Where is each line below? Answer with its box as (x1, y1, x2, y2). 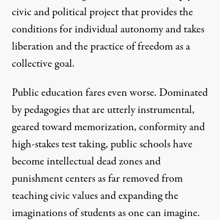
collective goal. (12, 56, 75, 72)
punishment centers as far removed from (12, 171, 183, 187)
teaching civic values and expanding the (12, 188, 178, 204)
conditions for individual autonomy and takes (12, 22, 204, 38)
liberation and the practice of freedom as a (12, 39, 190, 55)
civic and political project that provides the (12, 4, 193, 21)
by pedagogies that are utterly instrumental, (12, 102, 194, 118)
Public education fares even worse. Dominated (12, 85, 208, 101)
